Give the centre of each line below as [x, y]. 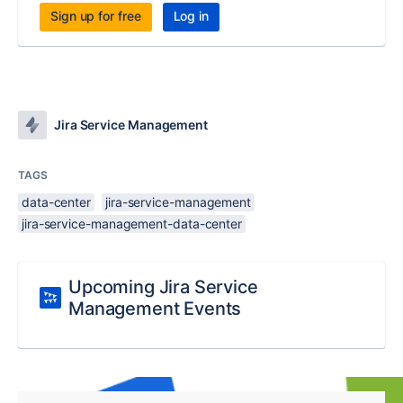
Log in [191, 15]
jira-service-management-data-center [132, 223]
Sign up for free [96, 15]
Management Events [155, 308]
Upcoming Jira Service [163, 287]
